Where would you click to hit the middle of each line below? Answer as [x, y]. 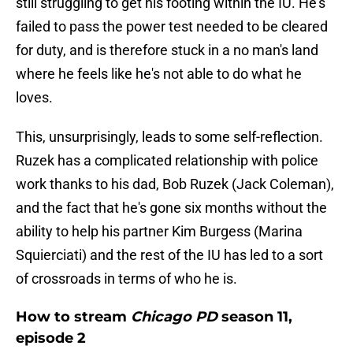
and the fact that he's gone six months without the [171, 208]
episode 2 [51, 338]
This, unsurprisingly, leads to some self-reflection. [169, 137]
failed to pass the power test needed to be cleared [172, 27]
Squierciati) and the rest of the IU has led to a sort [169, 255]
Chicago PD [174, 317]
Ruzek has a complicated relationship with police [167, 161]
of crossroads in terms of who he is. [126, 279]
